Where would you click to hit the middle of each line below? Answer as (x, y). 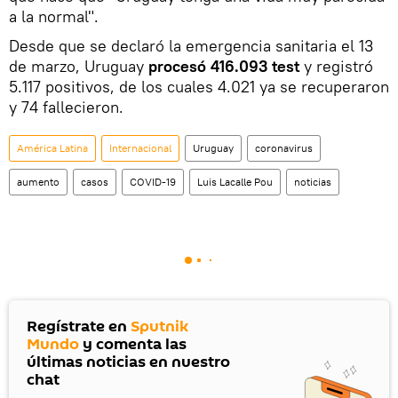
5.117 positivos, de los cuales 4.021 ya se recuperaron (199, 87)
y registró (336, 67)
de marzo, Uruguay (79, 67)
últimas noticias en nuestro (128, 362)
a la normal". (54, 17)
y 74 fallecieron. (66, 107)
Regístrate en (79, 327)
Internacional (140, 148)
